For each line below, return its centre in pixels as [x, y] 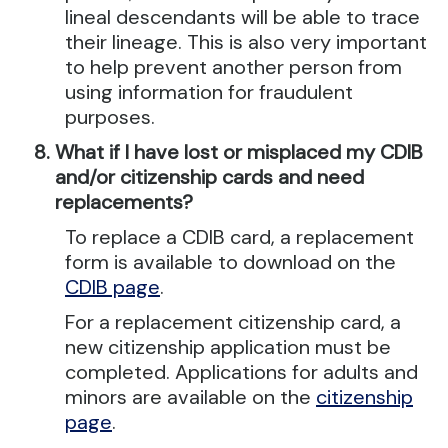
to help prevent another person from [233, 67]
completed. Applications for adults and [241, 372]
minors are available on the [190, 397]
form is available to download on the [230, 262]
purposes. [110, 117]
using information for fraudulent [209, 92]
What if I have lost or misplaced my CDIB [239, 152]
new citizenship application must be [228, 347]
